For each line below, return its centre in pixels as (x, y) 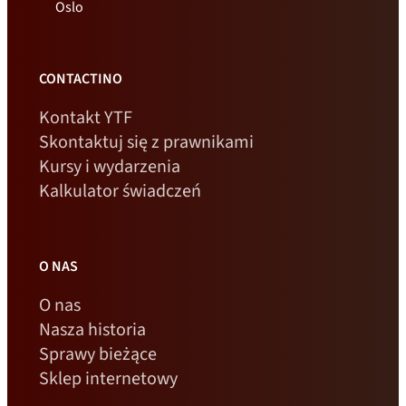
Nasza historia (92, 330)
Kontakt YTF (85, 118)
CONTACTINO (80, 79)
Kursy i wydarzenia (109, 167)
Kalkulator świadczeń (120, 191)
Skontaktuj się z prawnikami (146, 142)
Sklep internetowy (108, 379)
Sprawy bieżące (97, 354)
